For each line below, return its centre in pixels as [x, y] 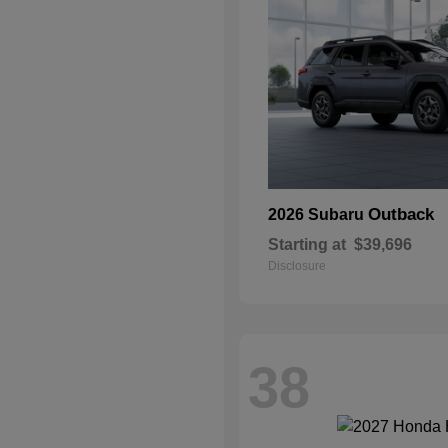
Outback [401, 214]
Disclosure [297, 266]
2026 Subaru [318, 214]
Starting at [307, 244]
